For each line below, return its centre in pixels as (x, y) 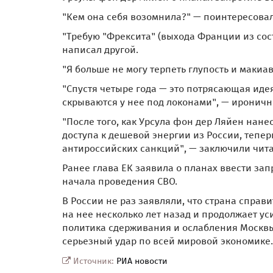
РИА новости (142, 261)
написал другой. (100, 50)
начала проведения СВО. (120, 182)
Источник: (94, 261)
